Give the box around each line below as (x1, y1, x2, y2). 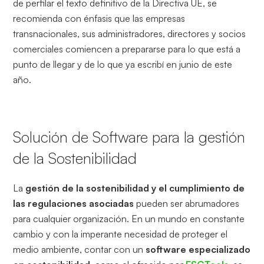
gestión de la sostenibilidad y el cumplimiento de (25, 182, 245, 194)
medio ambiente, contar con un (13, 243, 146, 256)
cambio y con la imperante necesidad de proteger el (13, 228, 228, 240)
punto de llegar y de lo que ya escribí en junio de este (13, 58, 233, 71)
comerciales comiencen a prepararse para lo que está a (13, 43, 241, 55)
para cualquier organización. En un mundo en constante (13, 213, 245, 225)
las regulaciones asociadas (13, 197, 134, 210)
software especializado (146, 243, 251, 256)
